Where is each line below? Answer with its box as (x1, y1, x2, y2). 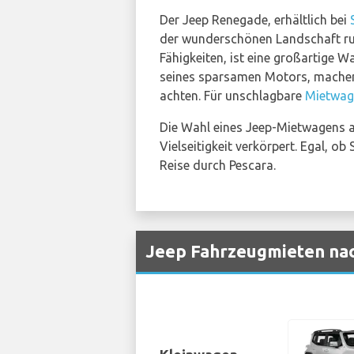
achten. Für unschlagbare (160, 88, 305, 103)
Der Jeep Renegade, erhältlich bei (160, 13, 350, 27)
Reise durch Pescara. (160, 158, 276, 172)
